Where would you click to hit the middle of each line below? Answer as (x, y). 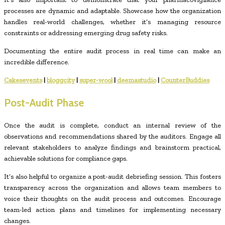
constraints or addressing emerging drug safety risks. (87, 33)
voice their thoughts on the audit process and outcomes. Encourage (113, 198)
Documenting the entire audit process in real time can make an (113, 51)
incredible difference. (37, 62)
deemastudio (137, 80)
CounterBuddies (185, 80)
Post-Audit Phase (45, 103)
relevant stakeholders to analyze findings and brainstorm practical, (113, 147)
